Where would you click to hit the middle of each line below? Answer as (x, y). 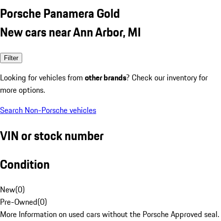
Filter (11, 58)
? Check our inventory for (167, 77)
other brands (106, 77)
